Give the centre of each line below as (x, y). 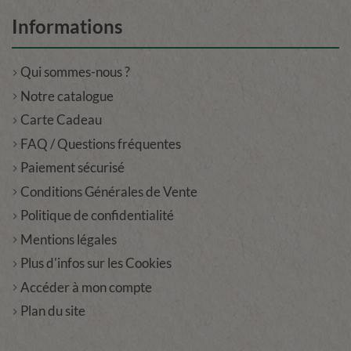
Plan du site (53, 311)
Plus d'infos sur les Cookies (96, 263)
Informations (67, 26)
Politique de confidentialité (97, 215)
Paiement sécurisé (72, 168)
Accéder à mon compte (86, 287)
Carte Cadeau (61, 120)
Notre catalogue (67, 96)
